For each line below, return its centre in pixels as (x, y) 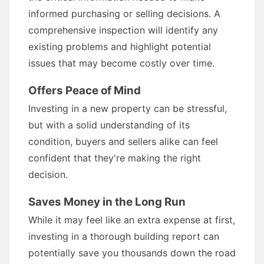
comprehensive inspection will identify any (123, 30)
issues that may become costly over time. (121, 63)
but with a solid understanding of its (109, 125)
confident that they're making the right (115, 158)
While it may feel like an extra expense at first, (132, 220)
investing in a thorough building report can (124, 236)
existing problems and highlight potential (120, 47)
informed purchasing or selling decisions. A (124, 14)
